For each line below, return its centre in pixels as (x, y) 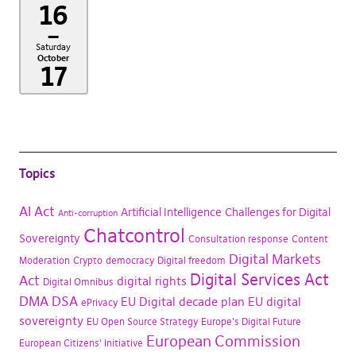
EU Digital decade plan (182, 302)
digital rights (151, 281)
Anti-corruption (87, 214)
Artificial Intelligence (171, 213)
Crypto (87, 261)
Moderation (44, 261)
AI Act (37, 212)
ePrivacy (99, 303)
